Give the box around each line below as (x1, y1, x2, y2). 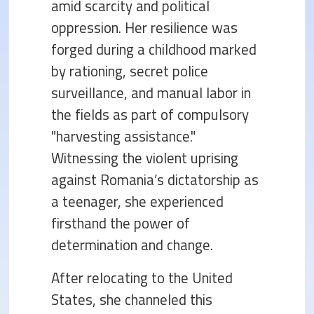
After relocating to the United (51, 266, 233, 289)
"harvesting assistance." (51, 125, 196, 147)
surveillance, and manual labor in (51, 81, 251, 104)
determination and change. (51, 233, 213, 256)
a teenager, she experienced (51, 190, 224, 212)
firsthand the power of (51, 212, 190, 234)
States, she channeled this (51, 288, 212, 310)
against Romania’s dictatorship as (51, 168, 259, 191)
